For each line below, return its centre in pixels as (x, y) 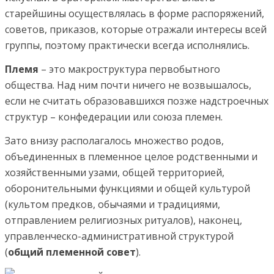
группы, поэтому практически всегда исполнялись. (127, 46)
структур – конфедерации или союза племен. (114, 117)
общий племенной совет (72, 252)
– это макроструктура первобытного (129, 69)
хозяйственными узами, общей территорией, (115, 173)
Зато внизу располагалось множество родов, (114, 141)
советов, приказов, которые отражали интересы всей (136, 30)
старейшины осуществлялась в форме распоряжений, (135, 14)
